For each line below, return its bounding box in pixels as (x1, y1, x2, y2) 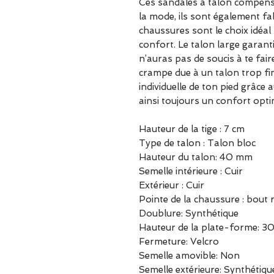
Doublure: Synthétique (139, 208, 239, 219)
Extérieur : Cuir (139, 180, 204, 191)
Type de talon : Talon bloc (139, 138, 256, 149)
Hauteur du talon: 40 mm (139, 152, 253, 163)
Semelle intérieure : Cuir (139, 166, 243, 177)
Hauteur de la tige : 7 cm (139, 124, 245, 135)
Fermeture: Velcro (139, 236, 219, 247)
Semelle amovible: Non (139, 250, 240, 261)
